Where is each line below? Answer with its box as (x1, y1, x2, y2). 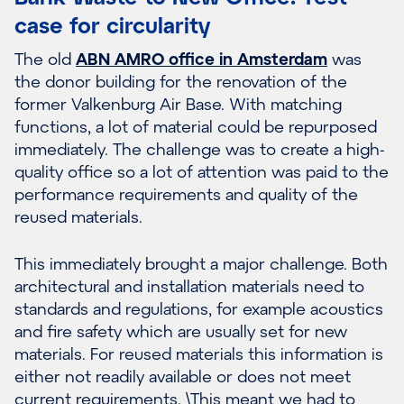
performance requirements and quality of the (14, 184, 358, 205)
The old (14, 49, 76, 69)
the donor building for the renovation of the (14, 71, 347, 92)
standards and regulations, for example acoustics (14, 298, 383, 319)
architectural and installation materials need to (14, 276, 364, 297)
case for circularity (14, 11, 210, 38)
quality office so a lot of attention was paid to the (14, 161, 389, 182)
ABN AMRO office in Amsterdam (76, 49, 327, 69)
